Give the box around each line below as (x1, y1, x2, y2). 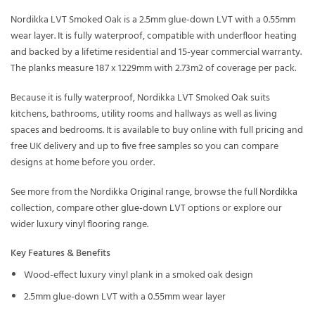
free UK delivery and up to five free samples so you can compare (11, 138, 278, 155)
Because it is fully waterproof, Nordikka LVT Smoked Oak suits (11, 89, 270, 106)
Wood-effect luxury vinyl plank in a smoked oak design (23, 266, 253, 283)
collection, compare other (11, 200, 121, 217)
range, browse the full (163, 184, 259, 200)
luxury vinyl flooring (37, 216, 120, 233)
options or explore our (186, 200, 282, 217)
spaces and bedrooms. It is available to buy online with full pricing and (11, 122, 303, 139)
